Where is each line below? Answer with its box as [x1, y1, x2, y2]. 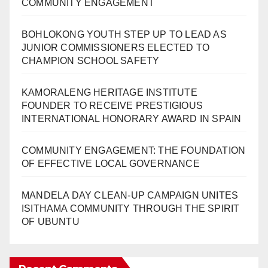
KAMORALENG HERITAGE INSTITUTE [22, 87, 197, 98]
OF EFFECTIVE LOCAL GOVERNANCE [22, 159, 200, 169]
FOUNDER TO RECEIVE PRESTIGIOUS [22, 100, 203, 111]
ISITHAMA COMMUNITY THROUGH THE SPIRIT [22, 203, 240, 214]
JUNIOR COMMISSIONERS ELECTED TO [22, 42, 210, 53]
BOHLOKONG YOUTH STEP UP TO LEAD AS [22, 29, 227, 40]
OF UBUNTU [22, 217, 80, 227]
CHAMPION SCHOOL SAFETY [22, 56, 160, 66]
